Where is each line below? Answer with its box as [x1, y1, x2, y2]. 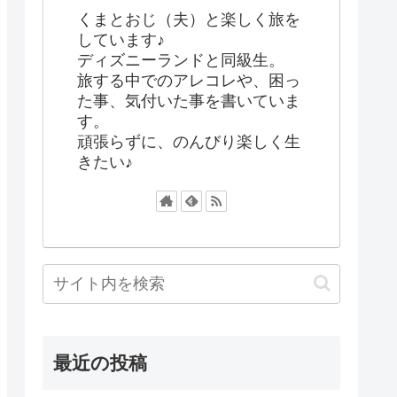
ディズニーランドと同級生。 [77, 51, 284, 69]
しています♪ [77, 30, 165, 49]
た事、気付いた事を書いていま [77, 91, 300, 110]
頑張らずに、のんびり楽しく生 [77, 132, 300, 151]
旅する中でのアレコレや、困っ [77, 71, 300, 90]
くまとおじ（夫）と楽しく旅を [77, 10, 300, 28]
